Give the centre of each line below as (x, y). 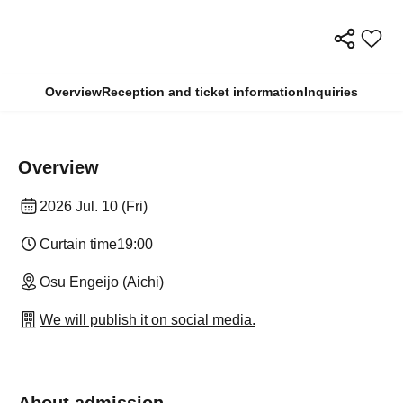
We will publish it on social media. (148, 320)
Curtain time (78, 245)
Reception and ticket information (203, 92)
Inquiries (331, 92)
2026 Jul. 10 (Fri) (94, 207)
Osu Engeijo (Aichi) (102, 282)
